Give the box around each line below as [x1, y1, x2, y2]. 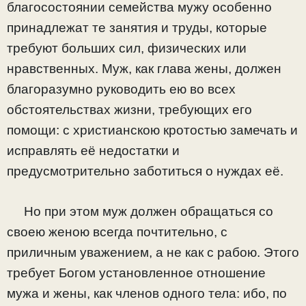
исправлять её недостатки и [7, 143, 180, 158]
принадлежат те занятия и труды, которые [7, 20, 267, 36]
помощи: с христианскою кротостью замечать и [7, 123, 298, 138]
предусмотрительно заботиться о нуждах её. [7, 164, 283, 179]
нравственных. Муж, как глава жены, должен [7, 61, 281, 76]
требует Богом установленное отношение [7, 265, 266, 280]
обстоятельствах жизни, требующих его [7, 102, 252, 117]
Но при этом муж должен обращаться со [7, 204, 273, 219]
